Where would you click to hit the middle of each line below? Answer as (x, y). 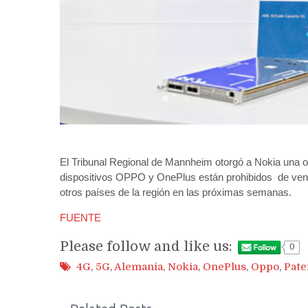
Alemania (139, 266)
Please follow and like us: (146, 247)
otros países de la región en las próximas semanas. (176, 192)
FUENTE (80, 217)
